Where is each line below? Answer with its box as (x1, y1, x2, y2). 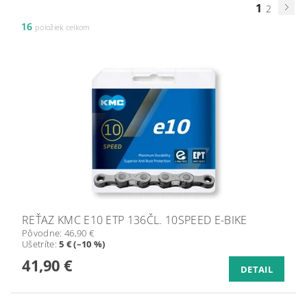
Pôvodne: (22, 227, 64, 239)
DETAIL (241, 262, 273, 275)
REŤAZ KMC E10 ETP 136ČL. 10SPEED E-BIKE (22, 212, 247, 228)
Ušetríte (22, 238, 55, 250)
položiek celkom (32, 22, 90, 32)
